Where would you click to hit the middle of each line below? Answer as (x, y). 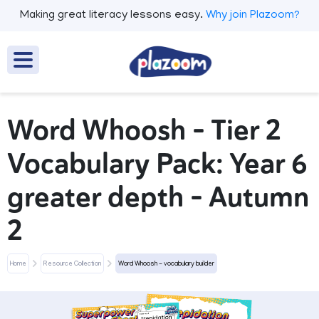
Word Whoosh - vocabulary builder (166, 264)
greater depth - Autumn (158, 197)
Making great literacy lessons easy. (111, 16)
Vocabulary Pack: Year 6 (157, 164)
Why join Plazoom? (252, 16)
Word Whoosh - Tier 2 (144, 130)
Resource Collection (72, 264)
